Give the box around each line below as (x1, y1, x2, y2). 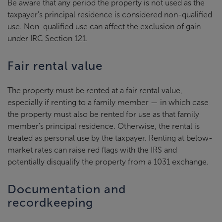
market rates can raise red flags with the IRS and (7, 146, 177, 154)
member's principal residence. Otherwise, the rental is (7, 122, 200, 130)
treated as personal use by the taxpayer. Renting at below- (7, 134, 213, 142)
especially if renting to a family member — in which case (7, 98, 209, 107)
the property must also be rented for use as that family (7, 110, 199, 118)
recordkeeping (7, 196, 93, 209)
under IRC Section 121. (7, 34, 88, 43)
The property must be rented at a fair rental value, (7, 86, 182, 95)
